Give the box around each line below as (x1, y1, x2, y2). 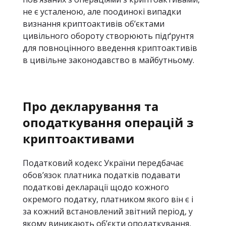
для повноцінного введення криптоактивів (23, 42, 197, 53)
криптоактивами (23, 130, 135, 147)
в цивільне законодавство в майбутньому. (23, 54, 194, 66)
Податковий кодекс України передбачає (23, 157, 184, 168)
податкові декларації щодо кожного (23, 182, 169, 193)
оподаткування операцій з (23, 114, 194, 131)
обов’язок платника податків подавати (23, 169, 180, 181)
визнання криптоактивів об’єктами (23, 18, 164, 29)
